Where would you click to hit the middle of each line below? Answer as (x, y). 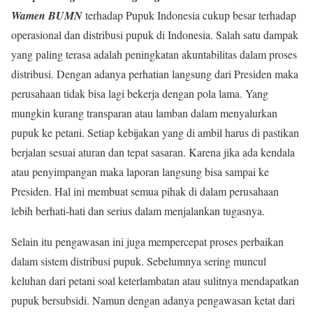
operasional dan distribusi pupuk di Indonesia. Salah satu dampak (155, 34)
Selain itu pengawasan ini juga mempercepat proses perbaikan (147, 241)
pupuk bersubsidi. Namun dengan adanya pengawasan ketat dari (153, 300)
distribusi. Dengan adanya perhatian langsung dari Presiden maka (155, 73)
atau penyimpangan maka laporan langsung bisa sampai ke (140, 171)
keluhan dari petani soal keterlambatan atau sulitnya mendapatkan (155, 280)
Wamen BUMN (47, 15)
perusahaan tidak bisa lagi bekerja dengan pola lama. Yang (140, 93)
